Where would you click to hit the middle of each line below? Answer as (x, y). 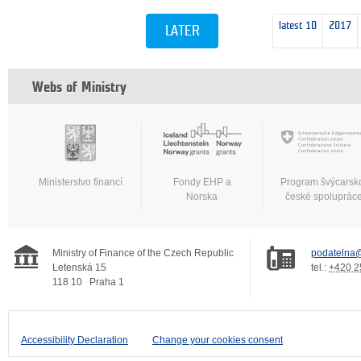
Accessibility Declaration (75, 340)
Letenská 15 (79, 268)
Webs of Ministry (79, 88)
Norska (202, 197)
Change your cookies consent (218, 340)
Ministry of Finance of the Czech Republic (143, 253)
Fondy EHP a (202, 183)
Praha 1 (107, 282)
